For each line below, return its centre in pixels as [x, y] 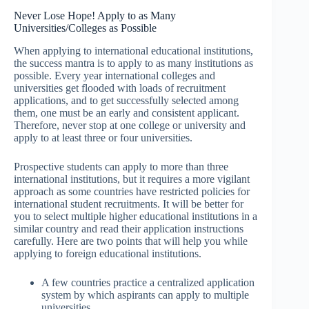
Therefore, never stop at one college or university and [130, 126]
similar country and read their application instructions [129, 229]
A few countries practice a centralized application [148, 283]
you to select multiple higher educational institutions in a [136, 217]
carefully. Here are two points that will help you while [131, 241]
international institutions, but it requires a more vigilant [132, 179]
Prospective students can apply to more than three [121, 167]
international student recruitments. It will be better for [129, 204]
